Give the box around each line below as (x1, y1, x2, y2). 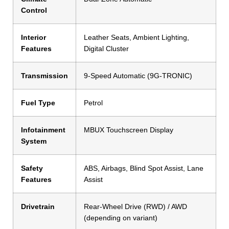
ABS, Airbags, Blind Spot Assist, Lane (84, 164, 203, 173)
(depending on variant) (84, 214, 157, 222)
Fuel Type (21, 99, 55, 107)
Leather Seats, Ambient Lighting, (84, 33, 189, 42)
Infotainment (21, 126, 65, 134)
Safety (21, 164, 43, 173)
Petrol (84, 99, 103, 107)
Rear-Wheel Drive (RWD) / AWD (84, 202, 187, 211)
